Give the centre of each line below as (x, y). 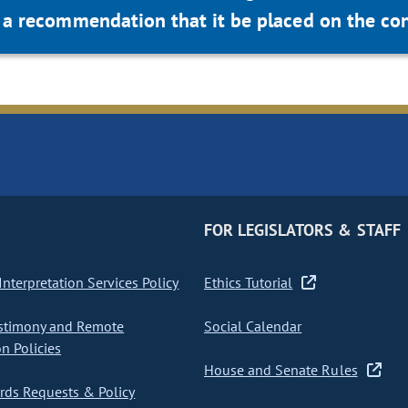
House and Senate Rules (280, 370)
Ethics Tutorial (248, 283)
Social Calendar (253, 326)
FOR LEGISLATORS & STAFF (302, 230)
